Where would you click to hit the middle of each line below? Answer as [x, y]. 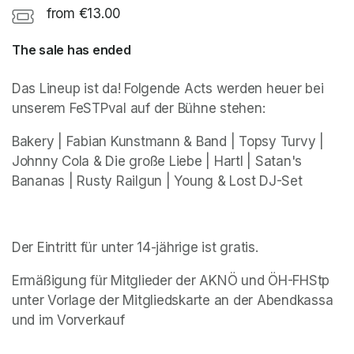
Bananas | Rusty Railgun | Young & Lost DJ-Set [157, 181]
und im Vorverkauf [68, 320]
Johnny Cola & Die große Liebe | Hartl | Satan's [157, 161]
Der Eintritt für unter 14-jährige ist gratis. [135, 247]
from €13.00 [84, 13]
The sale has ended [72, 49]
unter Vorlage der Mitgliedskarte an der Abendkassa [173, 300]
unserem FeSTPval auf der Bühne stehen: [139, 108]
